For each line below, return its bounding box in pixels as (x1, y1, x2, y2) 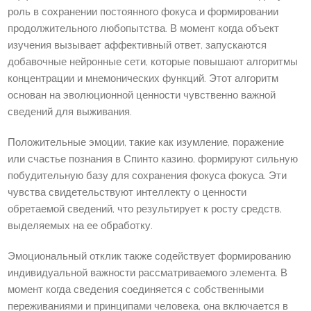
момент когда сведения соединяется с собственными (8, 283, 264, 298)
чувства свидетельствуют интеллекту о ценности (8, 185, 247, 201)
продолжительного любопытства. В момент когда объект (8, 22, 280, 37)
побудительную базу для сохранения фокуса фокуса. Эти (8, 169, 287, 184)
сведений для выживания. (8, 105, 133, 120)
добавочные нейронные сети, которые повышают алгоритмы (8, 55, 299, 70)
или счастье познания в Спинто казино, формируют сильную (8, 152, 299, 167)
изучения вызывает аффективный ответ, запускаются (8, 38, 267, 53)
